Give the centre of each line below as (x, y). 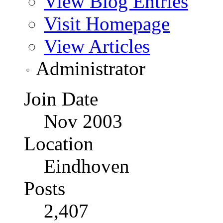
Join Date (61, 99)
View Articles (97, 46)
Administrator (91, 69)
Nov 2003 (83, 121)
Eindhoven (87, 166)
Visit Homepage (107, 24)
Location (59, 144)
